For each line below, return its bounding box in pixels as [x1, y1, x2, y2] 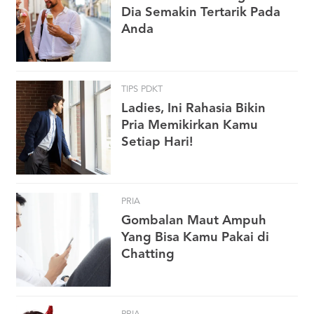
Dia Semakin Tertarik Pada [121, 6, 280, 19]
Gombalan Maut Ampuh [121, 214, 266, 228]
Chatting [121, 248, 175, 261]
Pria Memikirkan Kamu [121, 118, 258, 132]
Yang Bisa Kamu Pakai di [121, 231, 269, 245]
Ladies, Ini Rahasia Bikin [121, 102, 266, 115]
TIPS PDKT [121, 84, 163, 94]
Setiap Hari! [121, 135, 193, 149]
